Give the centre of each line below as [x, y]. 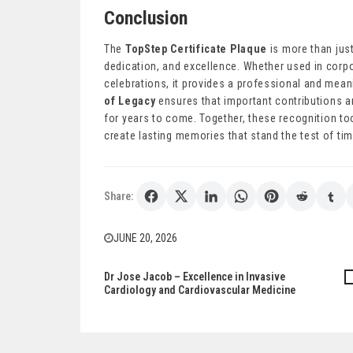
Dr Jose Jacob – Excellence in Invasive [195, 277]
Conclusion [146, 19]
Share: [119, 197]
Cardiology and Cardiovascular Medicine [200, 290]
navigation [143, 312]
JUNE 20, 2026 [145, 238]
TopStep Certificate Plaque [196, 49]
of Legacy [130, 101]
